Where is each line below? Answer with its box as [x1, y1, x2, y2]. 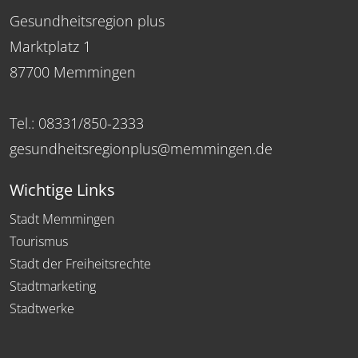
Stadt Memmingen [10, 209, 114, 228]
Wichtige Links [10, 178, 115, 201]
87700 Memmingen [10, 62, 136, 82]
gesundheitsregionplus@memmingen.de [10, 138, 272, 158]
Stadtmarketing [10, 276, 96, 295]
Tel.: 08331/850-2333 [10, 113, 144, 133]
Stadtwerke [10, 299, 74, 317]
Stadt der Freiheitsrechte [10, 254, 151, 272]
